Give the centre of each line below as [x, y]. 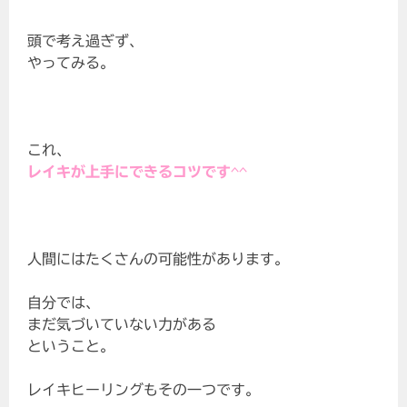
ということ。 [71, 347]
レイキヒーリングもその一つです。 [144, 390]
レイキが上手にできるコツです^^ [138, 172]
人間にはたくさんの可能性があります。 [159, 259]
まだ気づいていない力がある [122, 325]
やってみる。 [71, 63]
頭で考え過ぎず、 [86, 41]
